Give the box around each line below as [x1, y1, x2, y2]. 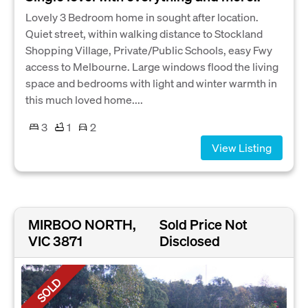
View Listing [212, 140, 272, 155]
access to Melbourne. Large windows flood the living [25, 58, 278, 74]
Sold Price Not [159, 214, 247, 233]
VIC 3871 [28, 231, 82, 250]
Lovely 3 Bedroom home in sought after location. [25, 9, 258, 24]
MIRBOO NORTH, [28, 214, 136, 233]
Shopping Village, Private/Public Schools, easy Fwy [25, 42, 272, 57]
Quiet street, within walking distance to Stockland [25, 25, 263, 41]
